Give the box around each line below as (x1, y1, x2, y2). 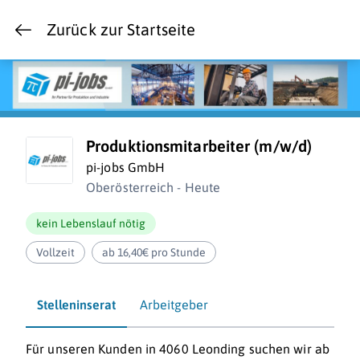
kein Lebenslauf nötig (36, 217, 145, 231)
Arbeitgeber (140, 297, 208, 313)
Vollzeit (36, 246, 75, 260)
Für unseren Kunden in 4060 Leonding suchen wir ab (26, 342, 329, 357)
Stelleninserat (37, 297, 116, 313)
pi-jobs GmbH (86, 160, 166, 175)
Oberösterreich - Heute (86, 180, 221, 195)
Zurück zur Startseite (47, 20, 196, 39)
